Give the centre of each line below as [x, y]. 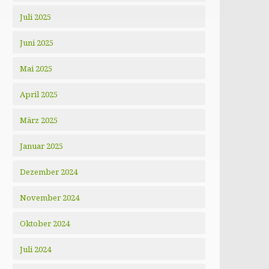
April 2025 [39, 94]
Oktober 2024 [45, 223]
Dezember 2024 [49, 172]
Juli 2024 [36, 249]
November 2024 [50, 198]
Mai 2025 [36, 68]
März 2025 [39, 120]
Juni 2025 [37, 43]
